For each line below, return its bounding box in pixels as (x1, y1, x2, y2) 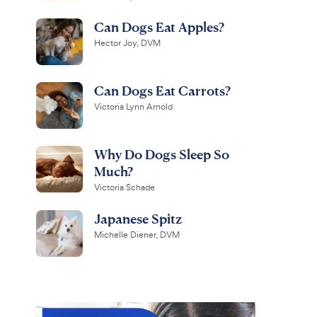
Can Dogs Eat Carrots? (93, 82, 231, 98)
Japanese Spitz (93, 210, 182, 226)
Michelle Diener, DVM (93, 229, 180, 241)
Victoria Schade (93, 182, 155, 193)
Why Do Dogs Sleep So (93, 146, 229, 162)
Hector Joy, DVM (93, 38, 161, 49)
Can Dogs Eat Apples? (93, 18, 224, 35)
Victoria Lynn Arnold (93, 101, 173, 113)
